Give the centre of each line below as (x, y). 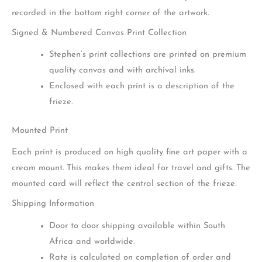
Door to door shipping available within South (137, 226)
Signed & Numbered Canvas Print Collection (99, 33)
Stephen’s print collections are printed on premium (147, 55)
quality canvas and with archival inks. (122, 71)
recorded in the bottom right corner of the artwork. (110, 13)
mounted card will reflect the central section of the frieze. (124, 184)
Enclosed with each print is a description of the (142, 87)
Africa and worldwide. (92, 242)
